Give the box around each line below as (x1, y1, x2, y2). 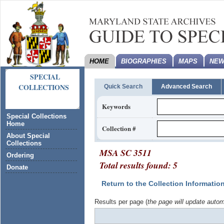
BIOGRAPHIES (121, 57, 166, 65)
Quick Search (104, 83, 142, 89)
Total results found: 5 (99, 158, 177, 171)
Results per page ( (94, 197, 147, 205)
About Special (6, 132, 50, 139)
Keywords (102, 101, 131, 111)
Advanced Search (161, 83, 212, 89)
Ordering (6, 151, 34, 159)
